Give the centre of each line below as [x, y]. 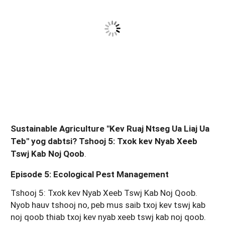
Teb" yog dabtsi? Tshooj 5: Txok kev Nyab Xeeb [104, 141]
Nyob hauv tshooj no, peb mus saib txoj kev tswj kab [108, 204]
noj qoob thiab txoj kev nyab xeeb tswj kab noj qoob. [108, 216]
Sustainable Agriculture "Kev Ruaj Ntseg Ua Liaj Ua [110, 128]
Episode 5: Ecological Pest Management [90, 174]
